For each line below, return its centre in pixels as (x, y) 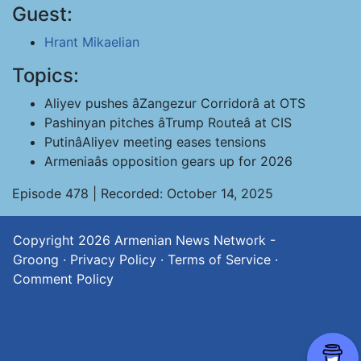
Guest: (42, 14)
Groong (36, 259)
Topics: (46, 75)
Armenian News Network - (195, 240)
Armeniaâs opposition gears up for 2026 (168, 161)
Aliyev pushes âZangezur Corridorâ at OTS (175, 103)
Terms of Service (219, 259)
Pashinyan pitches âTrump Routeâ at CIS (168, 122)
